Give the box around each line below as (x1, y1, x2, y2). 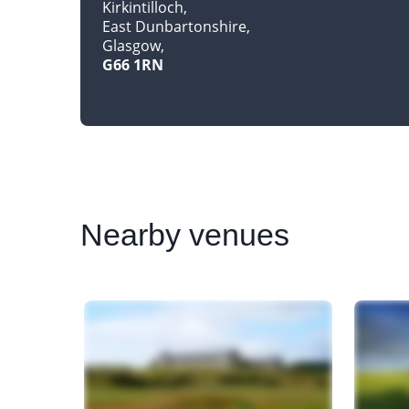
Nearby (79, 217, 181, 253)
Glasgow (101, 35, 161, 56)
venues (180, 217, 289, 253)
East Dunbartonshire (101, 16, 246, 37)
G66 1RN (101, 54, 163, 75)
